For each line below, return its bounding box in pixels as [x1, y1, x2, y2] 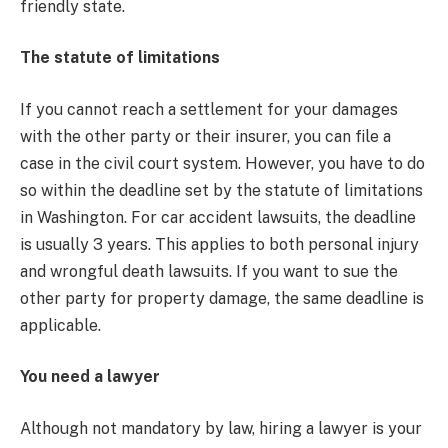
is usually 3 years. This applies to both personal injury [20, 234, 419, 254]
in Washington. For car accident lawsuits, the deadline [20, 207, 416, 227]
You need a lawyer [20, 367, 160, 387]
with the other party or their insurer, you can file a [20, 126, 391, 146]
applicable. [20, 315, 105, 335]
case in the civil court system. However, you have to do [20, 153, 425, 173]
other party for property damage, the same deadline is [20, 288, 424, 308]
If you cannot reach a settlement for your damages [20, 99, 398, 119]
